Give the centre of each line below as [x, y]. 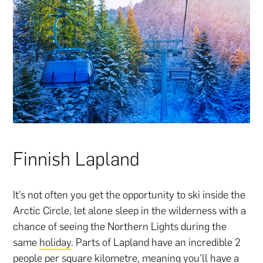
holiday [55, 242]
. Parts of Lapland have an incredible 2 [156, 242]
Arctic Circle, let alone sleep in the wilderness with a [130, 210]
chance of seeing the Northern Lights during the [120, 226]
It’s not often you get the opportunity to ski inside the [129, 195]
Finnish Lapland [77, 159]
